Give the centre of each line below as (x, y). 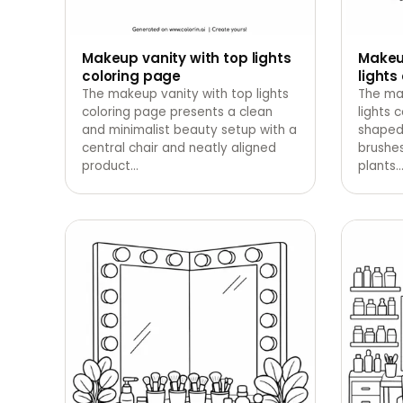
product (106, 166)
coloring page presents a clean (177, 112)
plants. (378, 166)
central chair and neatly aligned (179, 148)
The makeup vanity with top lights (185, 94)
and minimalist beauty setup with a (189, 130)
